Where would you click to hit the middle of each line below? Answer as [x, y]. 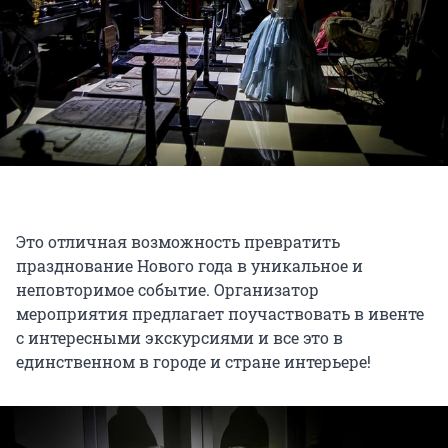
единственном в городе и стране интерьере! [193, 362]
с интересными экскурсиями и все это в [179, 338]
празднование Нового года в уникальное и [189, 266]
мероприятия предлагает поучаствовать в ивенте [220, 314]
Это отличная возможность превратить [178, 242]
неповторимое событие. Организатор [167, 290]
